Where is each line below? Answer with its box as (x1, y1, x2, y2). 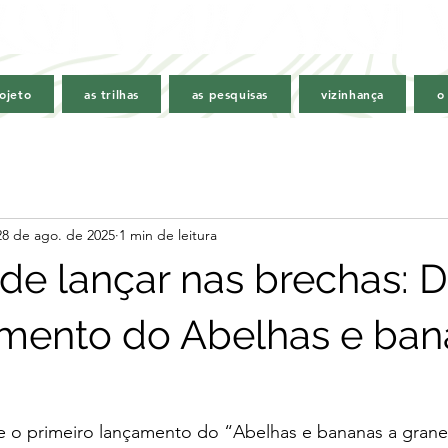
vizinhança (320, 86, 384, 102)
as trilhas (84, 86, 139, 102)
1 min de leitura (119, 225, 217, 244)
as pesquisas (191, 86, 269, 102)
